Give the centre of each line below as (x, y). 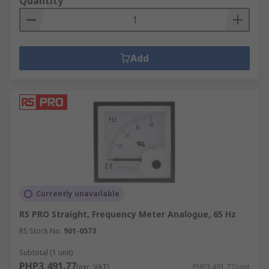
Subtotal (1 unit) (46, 252)
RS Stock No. (41, 231)
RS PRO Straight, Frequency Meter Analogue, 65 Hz (128, 214)
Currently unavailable (78, 194)
